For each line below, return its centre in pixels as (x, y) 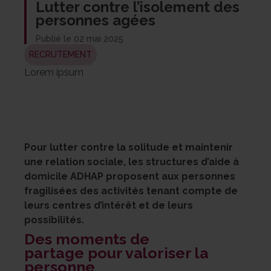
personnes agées (96, 20)
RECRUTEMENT (61, 54)
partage (54, 253)
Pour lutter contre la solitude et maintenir (129, 147)
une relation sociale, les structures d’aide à (132, 162)
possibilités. (54, 220)
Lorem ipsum (54, 72)
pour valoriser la (146, 253)
